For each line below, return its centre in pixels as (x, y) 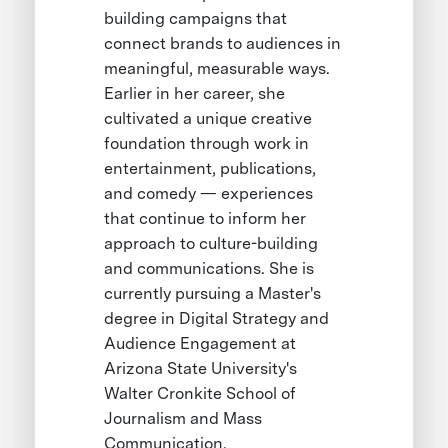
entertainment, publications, (210, 169)
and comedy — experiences (209, 194)
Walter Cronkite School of (200, 394)
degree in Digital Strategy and (217, 319)
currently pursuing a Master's (213, 294)
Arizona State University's (201, 369)
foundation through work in (207, 144)
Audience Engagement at (200, 344)
